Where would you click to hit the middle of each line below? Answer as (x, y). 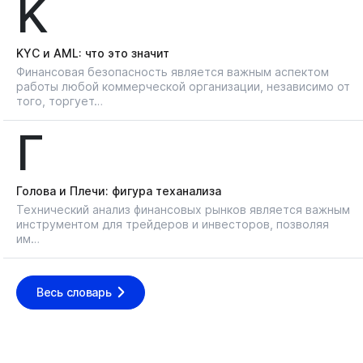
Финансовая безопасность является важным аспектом (173, 71)
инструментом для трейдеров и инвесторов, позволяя (173, 224)
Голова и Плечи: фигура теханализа (119, 190)
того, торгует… (60, 100)
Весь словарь (74, 292)
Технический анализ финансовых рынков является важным (183, 209)
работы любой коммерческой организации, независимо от (183, 86)
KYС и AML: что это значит (93, 53)
